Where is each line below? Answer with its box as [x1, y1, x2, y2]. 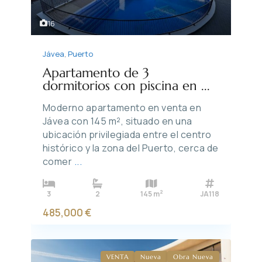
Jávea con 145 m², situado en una [42, 114, 192, 127]
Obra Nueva [173, 252, 214, 261]
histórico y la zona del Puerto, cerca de [42, 141, 219, 154]
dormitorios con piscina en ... [42, 77, 210, 94]
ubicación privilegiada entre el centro [42, 127, 212, 141]
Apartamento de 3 [42, 64, 149, 81]
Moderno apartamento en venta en [42, 101, 202, 114]
